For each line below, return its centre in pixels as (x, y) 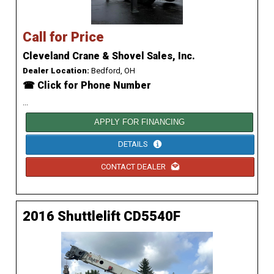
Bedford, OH (112, 71)
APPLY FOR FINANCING (140, 122)
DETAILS (134, 144)
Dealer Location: (56, 71)
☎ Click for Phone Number (87, 86)
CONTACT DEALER (134, 166)
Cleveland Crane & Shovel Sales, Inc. (109, 56)
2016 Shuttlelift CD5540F (102, 217)
